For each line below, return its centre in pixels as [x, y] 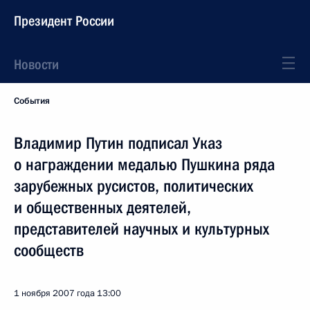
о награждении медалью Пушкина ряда [144, 165]
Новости [36, 64]
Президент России [64, 21]
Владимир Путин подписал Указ [118, 143]
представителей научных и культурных [142, 229]
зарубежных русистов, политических [134, 186]
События [32, 101]
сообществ [49, 250]
